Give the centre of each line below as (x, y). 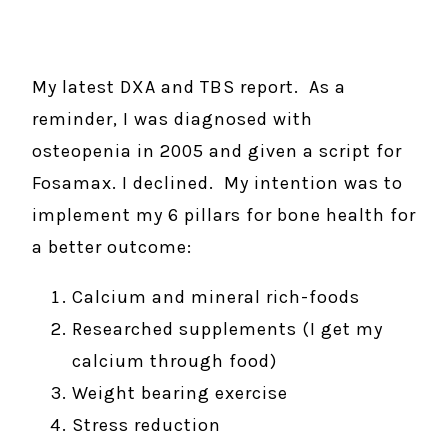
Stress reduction (146, 425)
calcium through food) (174, 361)
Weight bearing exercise (180, 393)
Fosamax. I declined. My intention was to (217, 183)
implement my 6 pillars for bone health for (224, 215)
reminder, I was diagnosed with (172, 119)
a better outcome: (114, 247)
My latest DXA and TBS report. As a (189, 87)
